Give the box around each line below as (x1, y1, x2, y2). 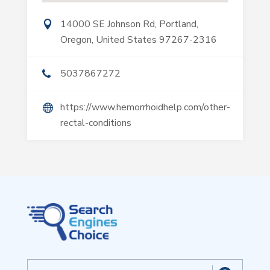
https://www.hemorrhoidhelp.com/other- (60, 100, 230, 114)
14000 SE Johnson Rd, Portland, (60, 17, 198, 31)
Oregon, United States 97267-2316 (60, 33, 217, 46)
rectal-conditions (60, 116, 131, 130)
